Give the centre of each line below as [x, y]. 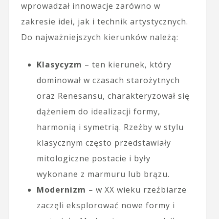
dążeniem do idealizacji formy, [98, 112]
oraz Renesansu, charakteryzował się [113, 96]
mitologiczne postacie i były [93, 159]
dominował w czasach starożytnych [108, 80]
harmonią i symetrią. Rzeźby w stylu [110, 127]
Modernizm [61, 190]
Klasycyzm [59, 65]
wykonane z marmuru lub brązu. [103, 174]
